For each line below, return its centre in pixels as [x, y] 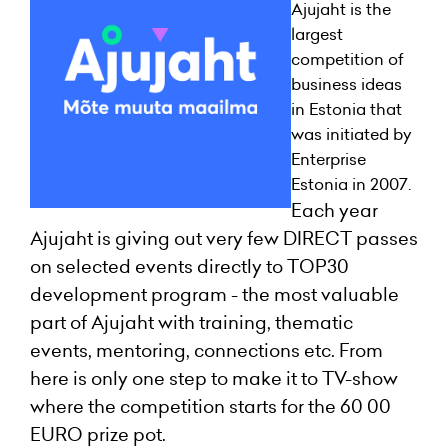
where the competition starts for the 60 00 [210, 406]
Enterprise [328, 158]
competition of [346, 58]
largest [316, 33]
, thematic [310, 322]
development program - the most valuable [214, 294]
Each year [334, 210]
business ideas [346, 83]
